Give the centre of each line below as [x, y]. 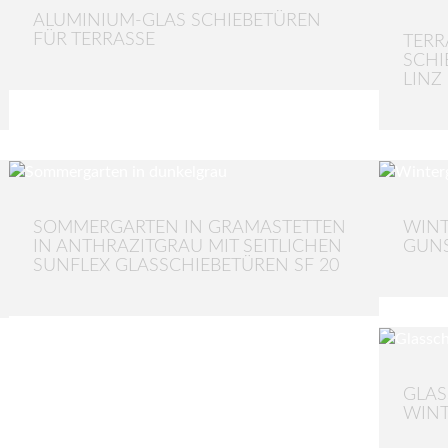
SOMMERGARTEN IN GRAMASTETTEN [189, 227]
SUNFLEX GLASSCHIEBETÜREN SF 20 [186, 265]
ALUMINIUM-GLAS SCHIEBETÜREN [177, 20]
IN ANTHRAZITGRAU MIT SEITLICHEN [187, 246]
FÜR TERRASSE [94, 39]
